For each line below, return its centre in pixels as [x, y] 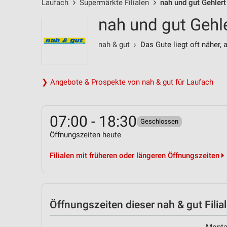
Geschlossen [159, 121]
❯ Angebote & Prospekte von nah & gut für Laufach [127, 82]
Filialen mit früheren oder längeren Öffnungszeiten [136, 156]
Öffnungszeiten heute [85, 135]
